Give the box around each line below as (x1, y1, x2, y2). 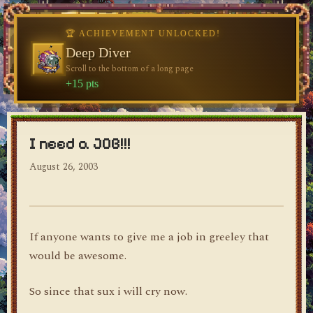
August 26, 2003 (29, 159, 98, 174)
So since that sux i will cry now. (29, 283, 187, 300)
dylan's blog (22, 65, 103, 82)
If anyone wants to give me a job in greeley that (29, 228, 269, 245)
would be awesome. (29, 247, 126, 264)
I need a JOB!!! (29, 133, 131, 154)
